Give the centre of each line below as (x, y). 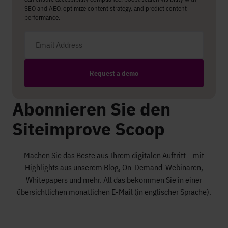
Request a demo (114, 73)
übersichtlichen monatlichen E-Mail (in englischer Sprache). (114, 192)
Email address (48, 36)
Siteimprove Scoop (89, 129)
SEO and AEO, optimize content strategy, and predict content (106, 8)
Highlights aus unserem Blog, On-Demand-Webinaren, (114, 167)
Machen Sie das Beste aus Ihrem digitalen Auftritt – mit (114, 155)
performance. (42, 18)
